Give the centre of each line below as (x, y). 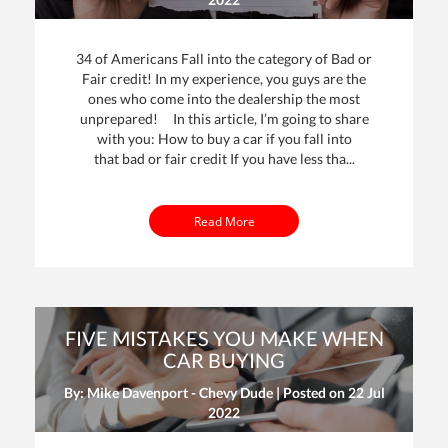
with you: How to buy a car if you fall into (224, 139)
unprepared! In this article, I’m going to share (224, 119)
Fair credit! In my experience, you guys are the (224, 79)
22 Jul (366, 392)
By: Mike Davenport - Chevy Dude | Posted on (205, 392)
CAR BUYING (224, 359)
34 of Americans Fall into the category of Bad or (224, 59)
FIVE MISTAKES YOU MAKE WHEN (224, 337)
